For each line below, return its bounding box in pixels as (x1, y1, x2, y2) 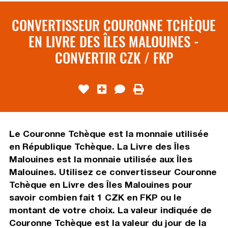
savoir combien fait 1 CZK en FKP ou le (9, 191, 182, 203)
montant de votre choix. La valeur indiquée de (9, 204, 212, 215)
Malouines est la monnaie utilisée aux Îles (9, 153, 192, 164)
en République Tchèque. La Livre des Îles (9, 140, 190, 152)
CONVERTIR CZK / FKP (54, 47, 173, 68)
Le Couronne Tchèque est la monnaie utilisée (9, 128, 209, 139)
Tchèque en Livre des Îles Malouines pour (9, 179, 192, 190)
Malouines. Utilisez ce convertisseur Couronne (9, 166, 217, 177)
